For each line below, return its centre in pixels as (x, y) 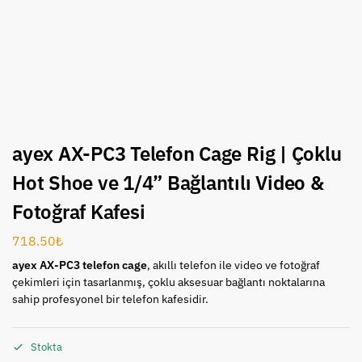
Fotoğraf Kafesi (79, 211)
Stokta (46, 347)
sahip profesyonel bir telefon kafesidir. (110, 299)
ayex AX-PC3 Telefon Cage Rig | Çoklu (177, 153)
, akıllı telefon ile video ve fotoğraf (234, 265)
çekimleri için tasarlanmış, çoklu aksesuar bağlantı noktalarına (168, 282)
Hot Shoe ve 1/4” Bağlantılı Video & (168, 182)
